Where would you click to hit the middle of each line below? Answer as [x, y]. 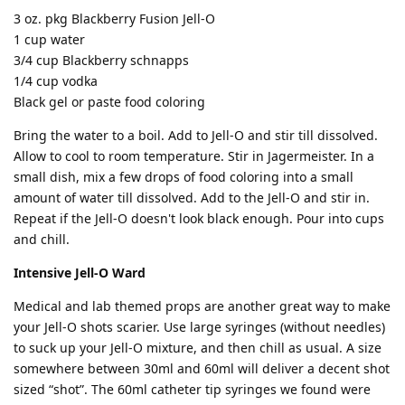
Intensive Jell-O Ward [80, 272]
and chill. [42, 239]
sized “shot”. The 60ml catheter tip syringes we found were [192, 389]
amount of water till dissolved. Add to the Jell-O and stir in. [192, 197]
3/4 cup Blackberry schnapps [101, 60]
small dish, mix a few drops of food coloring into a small [184, 176]
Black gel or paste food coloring [109, 101]
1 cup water [49, 39]
